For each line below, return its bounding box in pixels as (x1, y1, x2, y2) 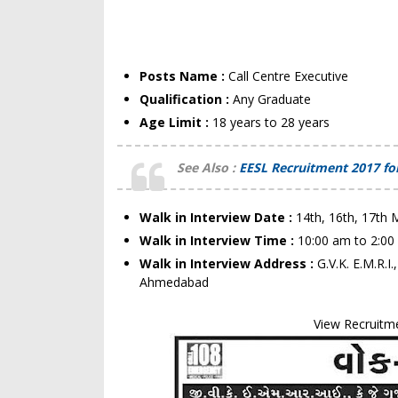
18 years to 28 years (212, 114, 330, 131)
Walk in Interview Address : (139, 255, 317, 272)
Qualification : (139, 91, 233, 107)
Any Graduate (233, 91, 311, 107)
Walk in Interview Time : (139, 232, 298, 249)
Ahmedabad (139, 274, 209, 291)
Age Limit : (139, 114, 212, 131)
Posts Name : (139, 68, 228, 84)
